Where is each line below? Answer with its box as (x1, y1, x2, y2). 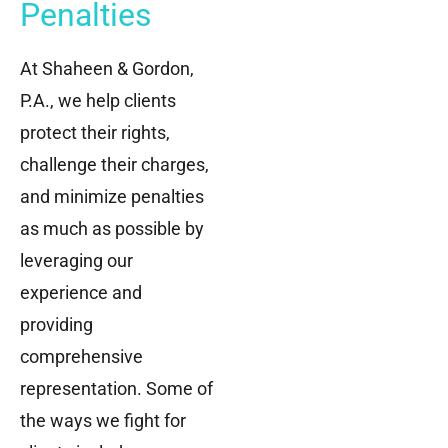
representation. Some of (20, 377, 213, 399)
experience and (20, 281, 142, 303)
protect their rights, (20, 121, 170, 143)
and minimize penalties (20, 185, 204, 207)
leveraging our (20, 249, 133, 271)
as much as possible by (20, 217, 204, 239)
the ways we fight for (20, 409, 186, 431)
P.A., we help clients (20, 89, 176, 111)
